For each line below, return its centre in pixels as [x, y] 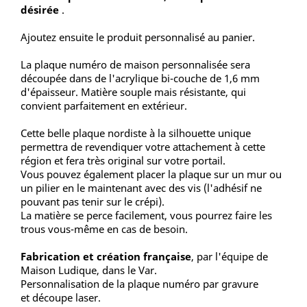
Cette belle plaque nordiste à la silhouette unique [136, 133]
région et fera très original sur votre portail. [123, 161]
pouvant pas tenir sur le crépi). [93, 202]
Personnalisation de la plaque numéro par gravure [139, 284]
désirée [41, 10]
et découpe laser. [61, 298]
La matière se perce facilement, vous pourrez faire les [146, 216]
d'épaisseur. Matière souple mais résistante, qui [133, 92]
